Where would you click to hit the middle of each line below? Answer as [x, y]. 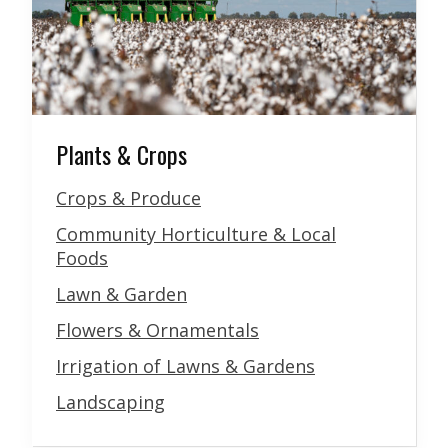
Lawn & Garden [121, 294]
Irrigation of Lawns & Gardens [185, 366]
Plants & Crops [121, 154]
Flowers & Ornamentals [157, 330]
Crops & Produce [128, 198]
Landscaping [110, 402]
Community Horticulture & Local [196, 234]
